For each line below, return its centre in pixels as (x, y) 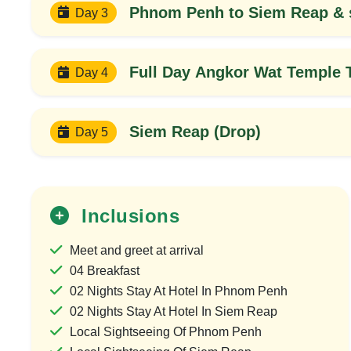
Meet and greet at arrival (137, 251)
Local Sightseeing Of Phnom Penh (166, 332)
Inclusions (127, 216)
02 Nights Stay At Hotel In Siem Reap (174, 312)
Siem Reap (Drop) (195, 132)
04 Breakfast (106, 271)
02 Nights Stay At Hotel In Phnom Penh (179, 291)
